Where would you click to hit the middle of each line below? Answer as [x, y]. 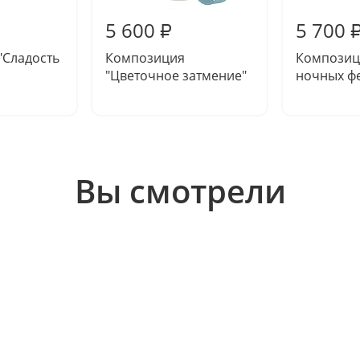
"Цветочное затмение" [176, 76]
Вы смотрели [180, 191]
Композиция [145, 58]
